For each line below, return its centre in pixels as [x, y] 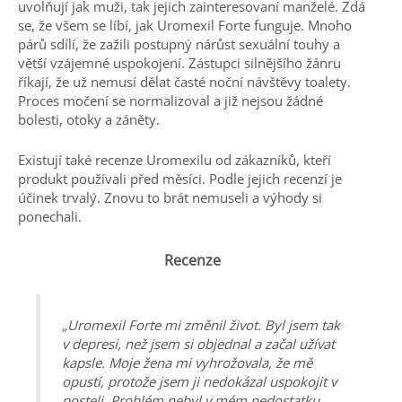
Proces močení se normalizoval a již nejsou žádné [170, 100]
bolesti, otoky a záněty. [89, 119]
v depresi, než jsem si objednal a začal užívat [198, 343]
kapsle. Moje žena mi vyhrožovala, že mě [187, 362]
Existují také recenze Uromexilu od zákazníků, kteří [175, 159]
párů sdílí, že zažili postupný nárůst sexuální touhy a [179, 44]
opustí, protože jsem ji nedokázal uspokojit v [199, 381]
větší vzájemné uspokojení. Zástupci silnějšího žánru [179, 62]
